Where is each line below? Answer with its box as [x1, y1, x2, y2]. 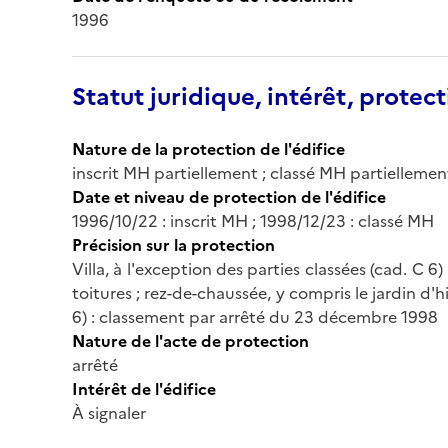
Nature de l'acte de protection [72, 328, 309, 353]
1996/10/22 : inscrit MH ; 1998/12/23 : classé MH [72, 208, 434, 233]
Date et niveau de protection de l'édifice [72, 184, 386, 209]
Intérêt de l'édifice [72, 376, 216, 401]
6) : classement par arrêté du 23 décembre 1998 [72, 304, 438, 329]
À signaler [72, 400, 146, 425]
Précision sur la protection [72, 232, 275, 257]
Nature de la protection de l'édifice [72, 136, 345, 161]
